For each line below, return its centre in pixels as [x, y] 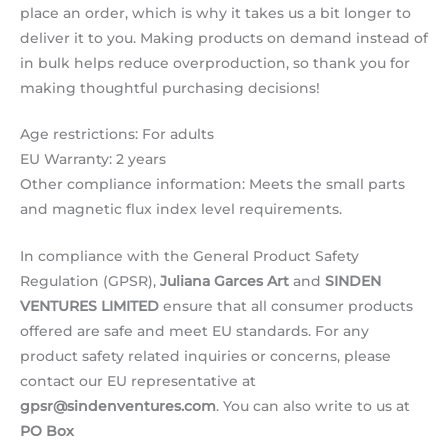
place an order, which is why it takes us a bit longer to [215, 12]
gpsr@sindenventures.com [118, 406]
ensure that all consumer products [286, 306]
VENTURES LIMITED [89, 306]
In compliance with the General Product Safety [189, 256]
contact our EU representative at [138, 381]
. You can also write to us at [313, 406]
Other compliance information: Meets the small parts [212, 184]
